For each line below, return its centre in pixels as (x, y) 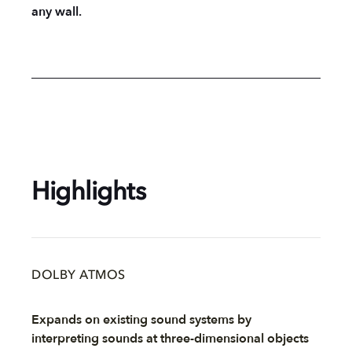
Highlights (88, 193)
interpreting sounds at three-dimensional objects (170, 338)
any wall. (57, 11)
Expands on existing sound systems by (141, 319)
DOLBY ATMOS (79, 275)
